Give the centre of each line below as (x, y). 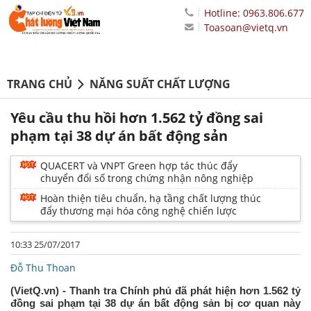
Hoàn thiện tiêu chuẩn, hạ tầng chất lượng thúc (151, 199)
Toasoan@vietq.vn (246, 27)
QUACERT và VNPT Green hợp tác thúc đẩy (139, 166)
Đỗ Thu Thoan (43, 268)
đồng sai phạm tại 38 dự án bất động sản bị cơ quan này (155, 303)
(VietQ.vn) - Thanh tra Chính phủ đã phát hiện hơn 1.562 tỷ (155, 291)
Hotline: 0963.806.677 (254, 13)
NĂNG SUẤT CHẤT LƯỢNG (160, 84)
